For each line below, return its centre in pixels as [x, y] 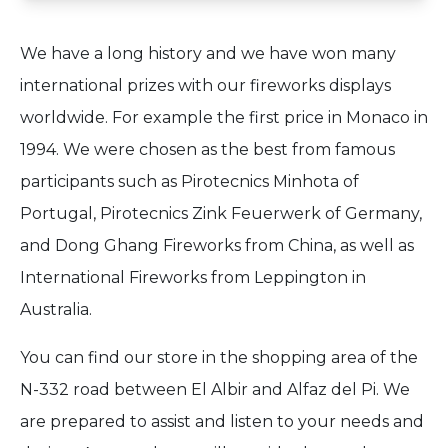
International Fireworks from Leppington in [193, 278]
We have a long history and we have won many [208, 54]
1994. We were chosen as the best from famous [207, 150]
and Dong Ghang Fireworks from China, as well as [217, 246]
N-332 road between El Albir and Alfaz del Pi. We [215, 390]
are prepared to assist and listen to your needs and [222, 422]
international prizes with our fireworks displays [205, 86]
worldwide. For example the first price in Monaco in [224, 118]
